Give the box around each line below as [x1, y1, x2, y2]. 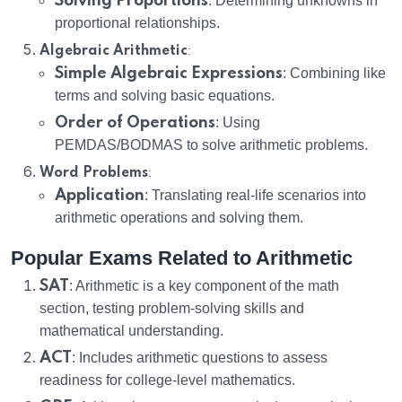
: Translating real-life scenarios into [144, 188, 366, 204]
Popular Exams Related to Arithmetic [11, 247, 353, 270]
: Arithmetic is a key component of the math [69, 278, 339, 294]
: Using [215, 115, 260, 131]
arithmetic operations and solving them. [55, 210, 303, 226]
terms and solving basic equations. [55, 88, 275, 104]
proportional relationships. [55, 15, 220, 31]
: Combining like [283, 66, 386, 82]
